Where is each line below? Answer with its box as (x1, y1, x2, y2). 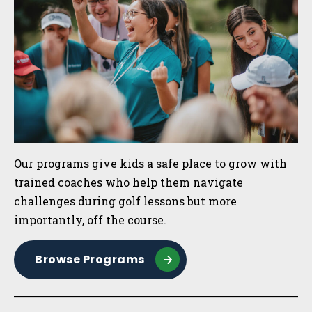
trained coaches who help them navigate (14, 174, 243, 189)
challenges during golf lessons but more (14, 193, 237, 208)
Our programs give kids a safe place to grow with (14, 155, 287, 171)
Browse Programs (35, 251, 145, 267)
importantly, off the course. (14, 212, 169, 227)
